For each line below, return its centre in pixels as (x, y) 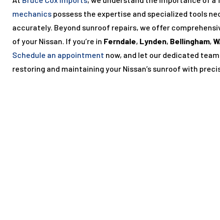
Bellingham (190, 41)
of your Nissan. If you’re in (58, 41)
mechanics (32, 14)
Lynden (153, 41)
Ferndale (120, 41)
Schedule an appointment (58, 55)
